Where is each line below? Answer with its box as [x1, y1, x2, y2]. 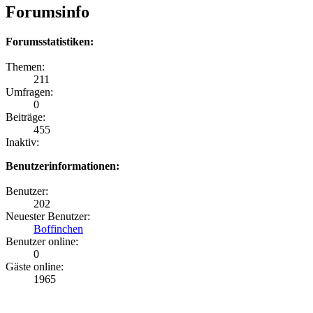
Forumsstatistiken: [6, 35, 94, 48]
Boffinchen [34, 222, 83, 235]
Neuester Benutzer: [6, 210, 90, 222]
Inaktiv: [6, 136, 39, 148]
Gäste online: [6, 260, 64, 272]
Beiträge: [6, 110, 45, 123]
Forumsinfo [6, 2, 89, 21]
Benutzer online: [6, 235, 78, 247]
